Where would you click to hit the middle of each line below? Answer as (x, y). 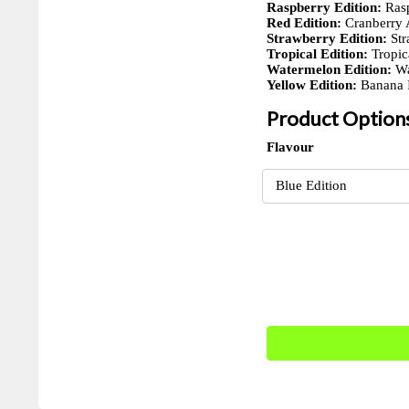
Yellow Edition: (311, 84)
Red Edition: (304, 22)
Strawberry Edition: (326, 38)
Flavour (290, 147)
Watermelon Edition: (329, 69)
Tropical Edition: (317, 53)
